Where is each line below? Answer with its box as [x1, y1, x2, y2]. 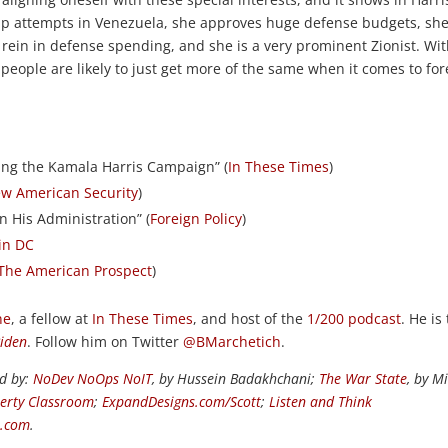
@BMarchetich [183, 331, 282, 351]
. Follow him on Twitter [27, 331, 184, 351]
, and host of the [193, 308, 308, 328]
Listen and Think [269, 391, 373, 411]
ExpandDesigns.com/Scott [102, 391, 262, 411]
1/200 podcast [307, 308, 402, 328]
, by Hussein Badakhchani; [152, 368, 320, 388]
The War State [319, 368, 408, 388]
